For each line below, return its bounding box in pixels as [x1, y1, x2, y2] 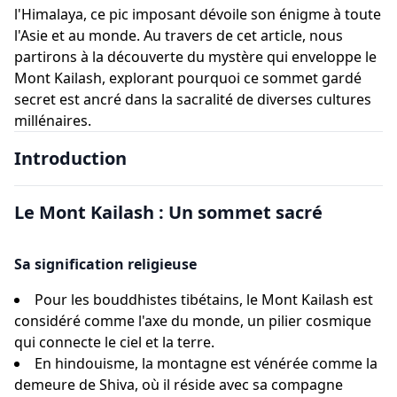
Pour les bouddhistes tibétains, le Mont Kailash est [35, 290, 373, 309]
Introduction [14, 146, 127, 170]
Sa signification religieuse [14, 254, 197, 274]
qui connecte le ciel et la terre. [14, 332, 214, 352]
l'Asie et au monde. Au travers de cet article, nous [14, 26, 343, 45]
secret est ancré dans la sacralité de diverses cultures [14, 90, 371, 109]
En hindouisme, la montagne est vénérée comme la [35, 354, 378, 373]
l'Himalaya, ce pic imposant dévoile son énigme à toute [14, 4, 381, 24]
